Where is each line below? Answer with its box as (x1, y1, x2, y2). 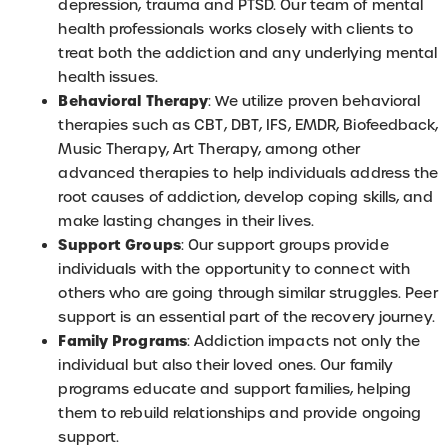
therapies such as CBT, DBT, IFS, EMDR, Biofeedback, (58, 115, 439, 134)
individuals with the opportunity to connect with (58, 259, 411, 278)
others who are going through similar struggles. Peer (58, 283, 438, 302)
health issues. (58, 67, 158, 86)
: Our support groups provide (180, 235, 389, 254)
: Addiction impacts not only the (186, 331, 421, 350)
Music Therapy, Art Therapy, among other (58, 139, 361, 158)
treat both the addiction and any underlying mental (58, 43, 438, 62)
